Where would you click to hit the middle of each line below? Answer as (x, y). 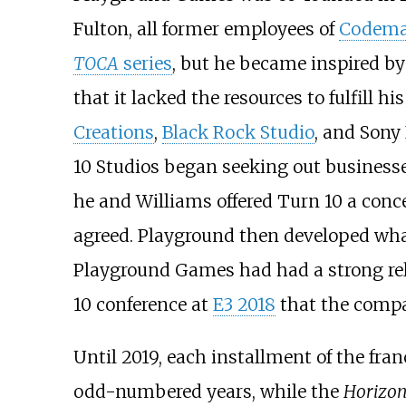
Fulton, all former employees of (206, 29)
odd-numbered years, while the (208, 391)
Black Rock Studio (238, 133)
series (145, 64)
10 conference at (143, 305)
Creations (113, 133)
